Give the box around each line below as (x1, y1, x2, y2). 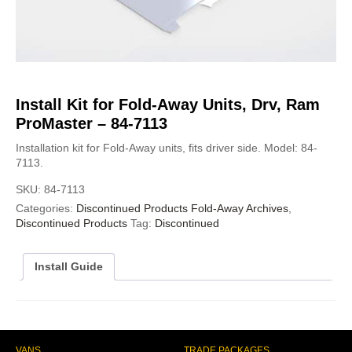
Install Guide (35, 259, 103, 273)
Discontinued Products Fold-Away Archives (76, 201, 288, 214)
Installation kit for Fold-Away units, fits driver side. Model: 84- (16, 141, 317, 154)
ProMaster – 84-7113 (16, 114, 167, 132)
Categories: (16, 201, 76, 214)
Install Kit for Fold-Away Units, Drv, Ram (16, 95, 320, 113)
